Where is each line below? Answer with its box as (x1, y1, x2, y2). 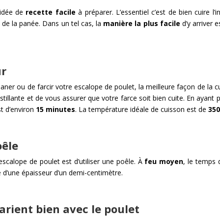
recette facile (26, 7, 79, 17)
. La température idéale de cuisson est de (75, 104, 209, 114)
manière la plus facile (103, 18, 180, 28)
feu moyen (144, 156, 184, 166)
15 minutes (36, 104, 76, 114)
